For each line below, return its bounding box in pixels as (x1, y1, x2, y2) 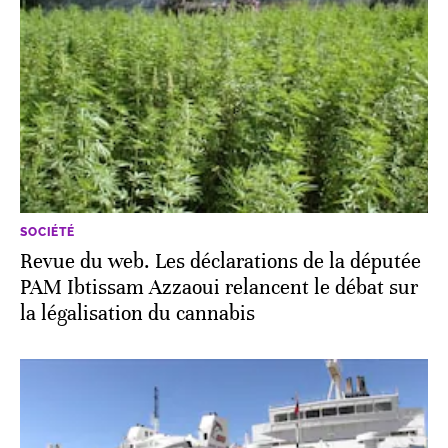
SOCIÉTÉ (20, 225, 75, 240)
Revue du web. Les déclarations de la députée (20, 249, 421, 275)
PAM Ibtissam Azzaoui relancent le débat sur (20, 275, 418, 301)
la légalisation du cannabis (20, 301, 255, 327)
